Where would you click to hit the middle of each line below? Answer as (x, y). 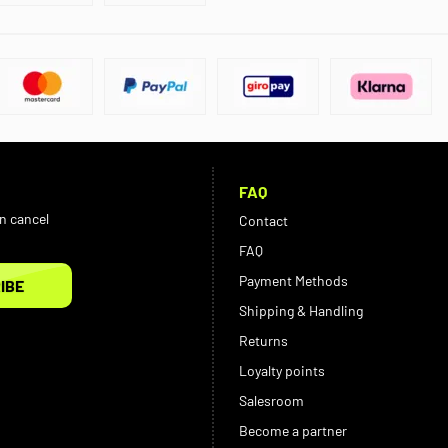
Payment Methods (293, 280)
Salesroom (271, 400)
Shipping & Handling (300, 310)
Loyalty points (281, 370)
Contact (263, 220)
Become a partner (292, 430)
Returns (263, 340)
